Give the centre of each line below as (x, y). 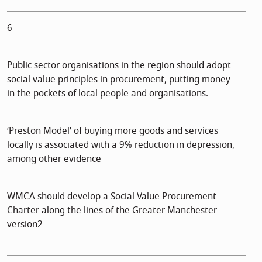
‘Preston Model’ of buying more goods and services (113, 131)
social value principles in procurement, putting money (119, 79)
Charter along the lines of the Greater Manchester (112, 210)
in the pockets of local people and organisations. (108, 93)
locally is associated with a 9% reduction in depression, (121, 145)
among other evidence (54, 159)
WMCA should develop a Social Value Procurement (112, 196)
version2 (25, 224)
